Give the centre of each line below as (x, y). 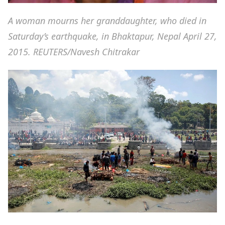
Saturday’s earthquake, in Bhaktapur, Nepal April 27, (113, 36)
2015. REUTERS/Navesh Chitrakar (74, 52)
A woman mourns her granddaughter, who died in (107, 21)
